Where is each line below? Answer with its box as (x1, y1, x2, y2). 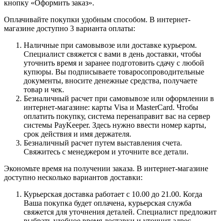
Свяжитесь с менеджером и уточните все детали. (24, 147, 188, 156)
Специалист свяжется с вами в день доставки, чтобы (24, 49, 201, 58)
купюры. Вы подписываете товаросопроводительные (24, 67, 204, 76)
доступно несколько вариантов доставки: (4, 173, 143, 182)
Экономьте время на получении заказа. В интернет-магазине (4, 164, 208, 173)
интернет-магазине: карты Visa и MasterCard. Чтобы (24, 103, 198, 111)
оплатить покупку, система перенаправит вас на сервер (24, 111, 210, 120)
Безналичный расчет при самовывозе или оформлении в (24, 94, 214, 103)
